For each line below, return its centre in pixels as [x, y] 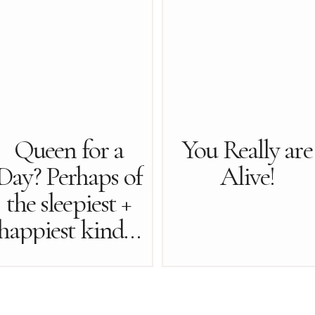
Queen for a [69, 150]
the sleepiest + [69, 203]
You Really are [247, 150]
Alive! [247, 176]
